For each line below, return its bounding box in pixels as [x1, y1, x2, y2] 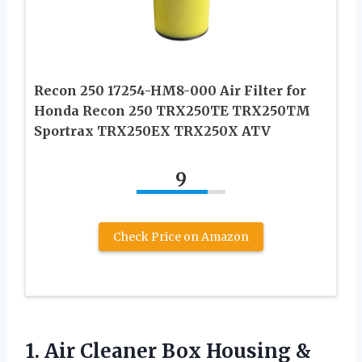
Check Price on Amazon [113, 229, 249, 244]
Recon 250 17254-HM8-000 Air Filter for [34, 82, 306, 99]
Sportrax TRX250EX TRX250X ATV [34, 122, 271, 139]
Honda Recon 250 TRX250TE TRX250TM [34, 102, 310, 119]
